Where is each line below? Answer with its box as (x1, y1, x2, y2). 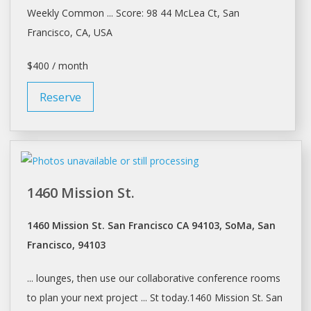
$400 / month (26, 59, 88, 73)
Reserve (39, 89, 81, 106)
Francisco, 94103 (26, 237, 106, 251)
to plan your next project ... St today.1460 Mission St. (26, 290, 266, 304)
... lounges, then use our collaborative (26, 271, 197, 285)
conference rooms (196, 271, 280, 285)
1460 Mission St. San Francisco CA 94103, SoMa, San (26, 218, 276, 232)
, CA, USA (69, 26, 112, 40)
